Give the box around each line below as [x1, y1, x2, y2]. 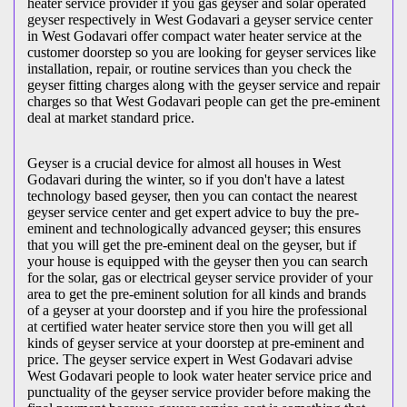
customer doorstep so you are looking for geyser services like [27, 45, 376, 61]
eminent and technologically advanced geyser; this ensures [27, 221, 361, 237]
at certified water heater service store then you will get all [27, 319, 352, 335]
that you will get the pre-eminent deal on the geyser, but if [27, 237, 356, 253]
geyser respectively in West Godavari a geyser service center [27, 12, 372, 28]
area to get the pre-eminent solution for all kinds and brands [27, 286, 366, 303]
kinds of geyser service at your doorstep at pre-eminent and [27, 335, 364, 352]
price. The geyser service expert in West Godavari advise [27, 352, 352, 368]
